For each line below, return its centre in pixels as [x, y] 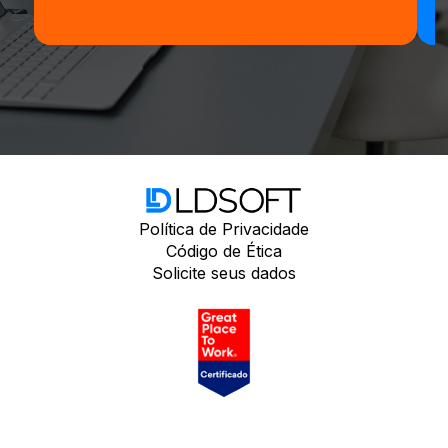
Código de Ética [224, 251]
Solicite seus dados [224, 273]
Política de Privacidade [224, 229]
